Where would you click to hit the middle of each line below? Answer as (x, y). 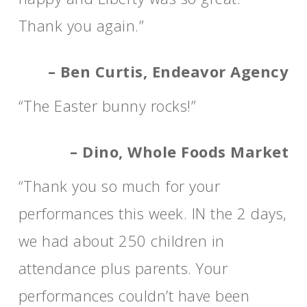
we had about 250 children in (121, 241)
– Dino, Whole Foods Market (180, 151)
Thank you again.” (81, 25)
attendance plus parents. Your (123, 268)
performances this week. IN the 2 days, (152, 213)
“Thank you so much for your (119, 186)
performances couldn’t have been (134, 295)
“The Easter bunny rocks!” (107, 106)
